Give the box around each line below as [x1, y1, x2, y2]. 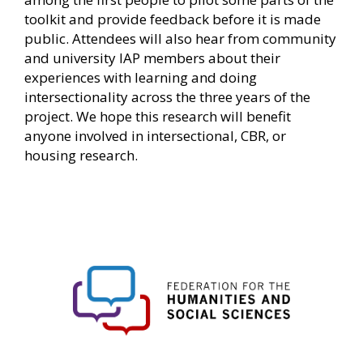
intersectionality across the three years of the [24, 87, 310, 106]
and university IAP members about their [24, 48, 280, 67]
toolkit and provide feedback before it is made [24, 9, 321, 28]
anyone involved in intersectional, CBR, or [24, 126, 286, 145]
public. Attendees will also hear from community [24, 28, 336, 48]
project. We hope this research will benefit [24, 106, 291, 126]
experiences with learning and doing [24, 67, 257, 87]
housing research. [24, 145, 138, 164]
